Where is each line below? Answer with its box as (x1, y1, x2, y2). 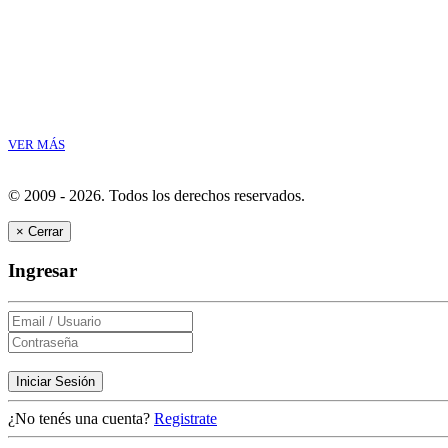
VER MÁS (8, 136, 65, 152)
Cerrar (28, 223, 63, 239)
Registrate (154, 409, 217, 427)
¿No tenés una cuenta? (8, 409, 154, 427)
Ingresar (8, 260, 77, 282)
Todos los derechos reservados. (109, 186, 305, 204)
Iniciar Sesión (16, 373, 95, 389)
